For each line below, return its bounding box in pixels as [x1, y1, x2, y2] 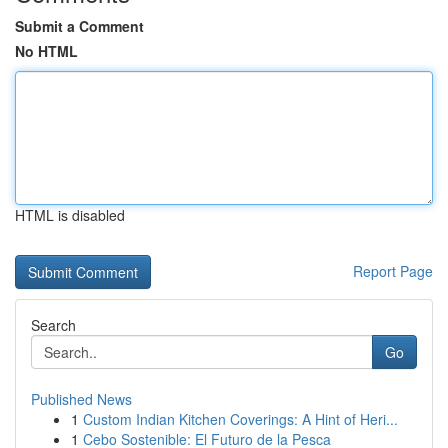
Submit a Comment [15, 16, 144, 36]
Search [31, 315, 76, 335]
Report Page [353, 261, 433, 281]
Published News [31, 389, 132, 409]
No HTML [15, 41, 78, 61]
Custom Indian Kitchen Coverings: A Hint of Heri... [83, 409, 398, 429]
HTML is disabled [15, 205, 125, 225]
